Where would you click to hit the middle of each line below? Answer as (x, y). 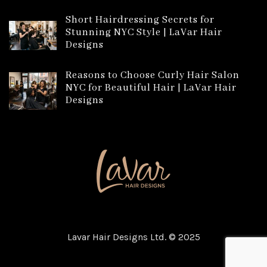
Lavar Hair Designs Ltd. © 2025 (133, 237)
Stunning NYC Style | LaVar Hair (144, 33)
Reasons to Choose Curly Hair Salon (153, 76)
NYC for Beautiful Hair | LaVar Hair (151, 88)
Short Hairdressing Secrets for (140, 20)
